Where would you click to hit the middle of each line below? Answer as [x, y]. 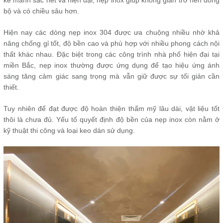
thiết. [11, 87]
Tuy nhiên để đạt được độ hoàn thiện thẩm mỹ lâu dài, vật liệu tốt [111, 109]
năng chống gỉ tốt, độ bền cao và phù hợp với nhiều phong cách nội [111, 43]
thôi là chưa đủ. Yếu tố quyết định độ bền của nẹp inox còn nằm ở [111, 119]
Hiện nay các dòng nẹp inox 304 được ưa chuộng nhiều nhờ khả [111, 32]
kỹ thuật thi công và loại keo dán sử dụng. [69, 130]
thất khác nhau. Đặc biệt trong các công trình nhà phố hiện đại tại [111, 54]
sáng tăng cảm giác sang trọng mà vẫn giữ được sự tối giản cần [111, 76]
